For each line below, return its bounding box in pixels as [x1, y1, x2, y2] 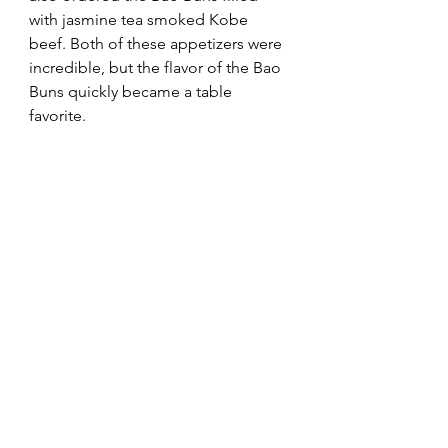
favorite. [29, 106, 86, 126]
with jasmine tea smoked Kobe [29, 10, 252, 30]
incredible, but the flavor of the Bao [29, 58, 285, 78]
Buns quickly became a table [29, 82, 236, 102]
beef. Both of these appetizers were [29, 34, 286, 54]
